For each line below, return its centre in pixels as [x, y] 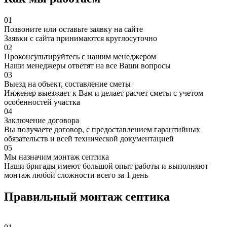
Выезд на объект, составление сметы [67, 84]
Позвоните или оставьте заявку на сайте [73, 29]
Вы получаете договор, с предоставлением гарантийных [102, 130]
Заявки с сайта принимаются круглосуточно [81, 39]
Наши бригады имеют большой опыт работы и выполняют [106, 166]
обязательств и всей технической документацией [89, 139]
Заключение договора [42, 121]
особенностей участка [42, 102]
